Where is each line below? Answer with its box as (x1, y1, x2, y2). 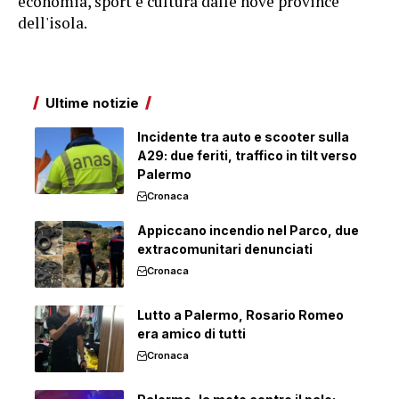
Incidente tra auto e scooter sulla (137, 129, 349, 145)
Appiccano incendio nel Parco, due (137, 223, 359, 239)
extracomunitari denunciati (137, 241, 313, 257)
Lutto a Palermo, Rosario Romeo (137, 307, 344, 323)
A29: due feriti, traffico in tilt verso (137, 148, 357, 164)
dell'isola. (18, 12, 87, 34)
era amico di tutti (137, 326, 246, 342)
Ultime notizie (45, 94, 139, 112)
